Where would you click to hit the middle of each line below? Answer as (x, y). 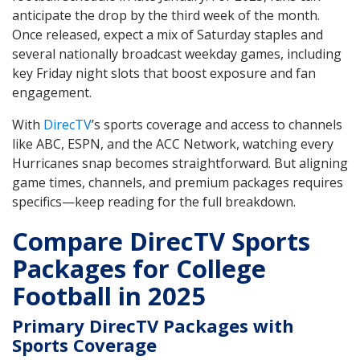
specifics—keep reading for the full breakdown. (154, 202)
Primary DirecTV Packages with (153, 325)
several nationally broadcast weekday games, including (177, 54)
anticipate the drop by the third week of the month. (166, 16)
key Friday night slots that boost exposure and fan (164, 74)
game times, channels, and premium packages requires (178, 183)
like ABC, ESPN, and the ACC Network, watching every (173, 144)
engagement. (52, 93)
